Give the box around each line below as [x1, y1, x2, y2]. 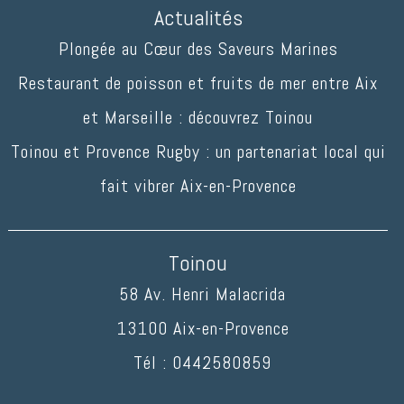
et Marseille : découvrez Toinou [83, 106, 314, 130]
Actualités [153, 4, 243, 32]
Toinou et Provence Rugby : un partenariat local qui [10, 140, 386, 164]
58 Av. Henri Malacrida [119, 282, 287, 307]
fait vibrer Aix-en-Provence [99, 174, 297, 198]
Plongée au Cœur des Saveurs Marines [58, 37, 338, 61]
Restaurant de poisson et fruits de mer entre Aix [18, 71, 379, 96]
